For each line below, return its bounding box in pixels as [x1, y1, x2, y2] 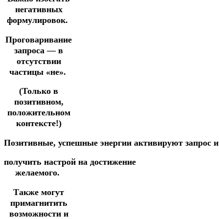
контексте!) [16, 118, 62, 129]
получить [4, 157, 44, 167]
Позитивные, [4, 137, 58, 148]
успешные [58, 137, 100, 148]
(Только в [19, 86, 58, 96]
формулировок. [7, 15, 70, 25]
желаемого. [15, 168, 62, 178]
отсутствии [16, 56, 61, 66]
